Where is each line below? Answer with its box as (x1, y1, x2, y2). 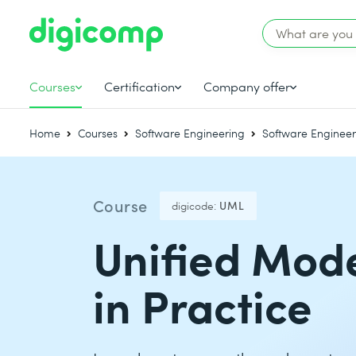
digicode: (171, 198, 216, 213)
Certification (104, 77, 176, 95)
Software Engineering (135, 126, 246, 141)
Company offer (203, 77, 291, 95)
